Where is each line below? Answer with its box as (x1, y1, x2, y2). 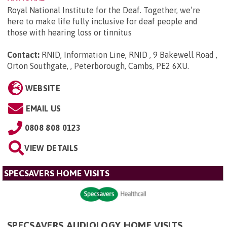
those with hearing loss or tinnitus (7, 28, 132, 37)
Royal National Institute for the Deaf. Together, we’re (7, 6, 200, 15)
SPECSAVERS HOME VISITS (4, 168, 109, 179)
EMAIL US (25, 104, 61, 113)
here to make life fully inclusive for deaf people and (7, 17, 198, 26)
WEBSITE (25, 84, 60, 93)
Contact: (7, 50, 40, 60)
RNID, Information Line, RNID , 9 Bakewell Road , (42, 50, 217, 60)
